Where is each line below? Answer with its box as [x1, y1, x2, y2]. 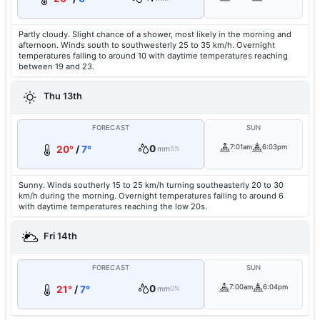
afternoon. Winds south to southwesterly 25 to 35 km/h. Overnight [19, 40, 275, 50]
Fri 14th [41, 231, 77, 242]
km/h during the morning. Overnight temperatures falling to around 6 [19, 191, 284, 201]
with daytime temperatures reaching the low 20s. [19, 201, 207, 211]
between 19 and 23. [19, 61, 94, 71]
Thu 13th [41, 91, 82, 102]
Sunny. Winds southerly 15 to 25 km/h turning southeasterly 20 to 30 [19, 180, 284, 190]
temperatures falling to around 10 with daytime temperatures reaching [19, 51, 288, 61]
